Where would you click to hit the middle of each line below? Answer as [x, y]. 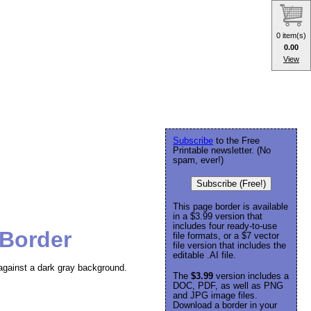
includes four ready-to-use [225, 226]
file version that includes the [229, 245]
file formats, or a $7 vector [226, 236]
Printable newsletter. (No [222, 150]
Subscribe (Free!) [231, 184]
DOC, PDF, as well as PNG [228, 286]
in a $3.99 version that [218, 216]
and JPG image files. [215, 295]
